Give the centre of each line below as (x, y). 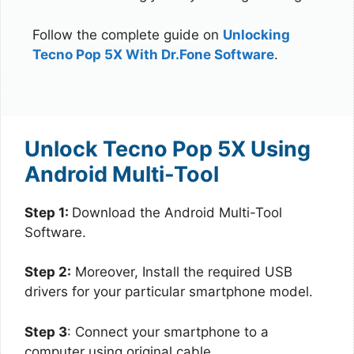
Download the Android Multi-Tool (177, 212)
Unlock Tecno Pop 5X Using (168, 149)
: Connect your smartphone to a (168, 331)
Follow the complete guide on (128, 34)
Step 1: (48, 212)
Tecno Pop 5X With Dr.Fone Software (153, 54)
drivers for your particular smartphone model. (169, 292)
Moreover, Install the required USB (182, 272)
